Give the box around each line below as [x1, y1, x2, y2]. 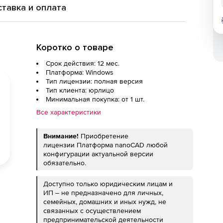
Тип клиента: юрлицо [46, 86, 114, 94]
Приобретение [81, 132, 128, 140]
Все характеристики [36, 108, 101, 116]
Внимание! [43, 132, 81, 140]
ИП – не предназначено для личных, [43, 189, 163, 197]
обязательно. [43, 159, 86, 167]
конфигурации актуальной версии [43, 150, 153, 158]
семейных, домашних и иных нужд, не [43, 198, 166, 206]
